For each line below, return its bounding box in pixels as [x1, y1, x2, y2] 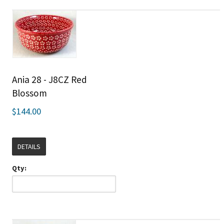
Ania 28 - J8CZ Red [11, 73, 87, 85]
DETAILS [17, 141, 40, 151]
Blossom [11, 86, 47, 99]
